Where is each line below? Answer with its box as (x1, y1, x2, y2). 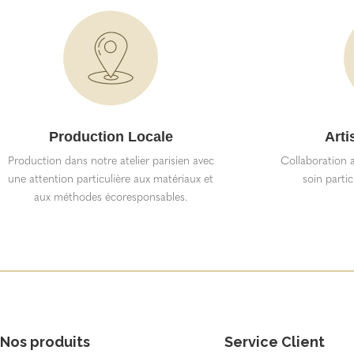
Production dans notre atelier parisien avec (7, 154, 214, 168)
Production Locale (48, 129, 173, 145)
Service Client (224, 333, 325, 351)
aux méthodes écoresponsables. (33, 190, 188, 204)
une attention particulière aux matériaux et (8, 172, 214, 186)
